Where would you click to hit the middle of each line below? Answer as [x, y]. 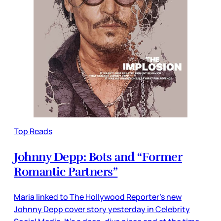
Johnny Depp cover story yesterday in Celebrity [102, 209]
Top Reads [33, 131]
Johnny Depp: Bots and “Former [98, 157]
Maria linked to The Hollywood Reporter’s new [98, 197]
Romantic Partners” [66, 171]
